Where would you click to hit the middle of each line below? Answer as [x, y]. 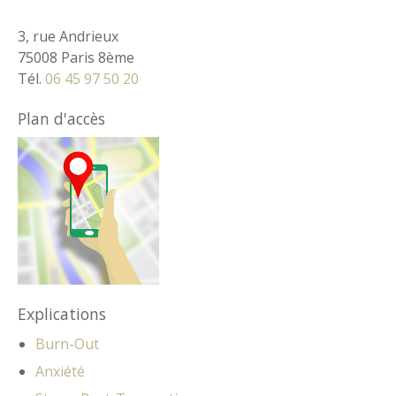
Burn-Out [67, 343]
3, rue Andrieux [68, 36]
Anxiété [60, 371]
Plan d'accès [61, 118]
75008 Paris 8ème [76, 57]
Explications [62, 313]
